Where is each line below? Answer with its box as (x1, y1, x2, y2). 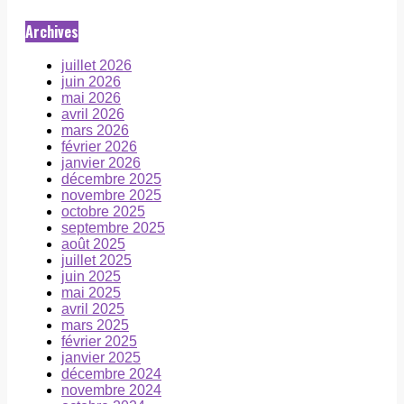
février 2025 (61, 334, 137, 350)
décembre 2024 (61, 366, 161, 382)
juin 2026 (61, 74, 121, 90)
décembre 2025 (61, 171, 161, 188)
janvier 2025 (61, 350, 141, 366)
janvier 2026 (61, 155, 141, 171)
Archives (25, 21, 78, 43)
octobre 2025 (61, 204, 145, 220)
